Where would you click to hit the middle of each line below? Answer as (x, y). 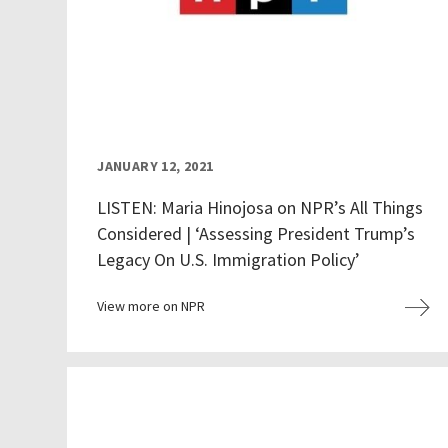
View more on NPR (151, 306)
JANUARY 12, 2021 (155, 166)
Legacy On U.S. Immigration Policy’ (229, 260)
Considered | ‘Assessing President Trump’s (256, 234)
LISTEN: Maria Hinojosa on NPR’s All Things (260, 208)
